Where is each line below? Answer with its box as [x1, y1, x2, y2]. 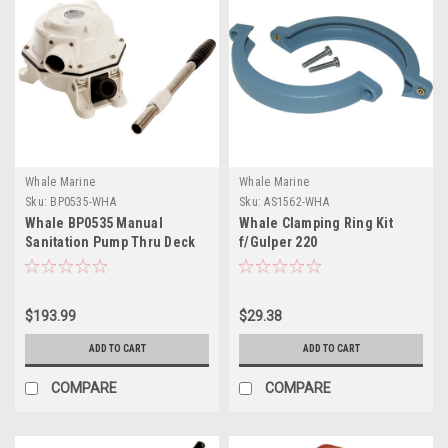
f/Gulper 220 [239, 233, 317, 250]
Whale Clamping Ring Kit [239, 214, 393, 231]
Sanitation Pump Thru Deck [25, 233, 196, 250]
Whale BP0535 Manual [25, 214, 163, 231]
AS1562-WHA [264, 194, 329, 209]
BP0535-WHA [50, 194, 116, 209]
